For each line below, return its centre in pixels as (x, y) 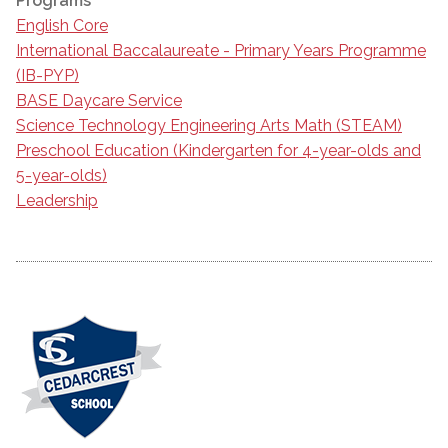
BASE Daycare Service (99, 100)
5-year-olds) (61, 175)
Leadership (57, 200)
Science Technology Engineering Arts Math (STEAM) (209, 125)
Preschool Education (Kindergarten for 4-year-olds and (218, 150)
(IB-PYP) (47, 75)
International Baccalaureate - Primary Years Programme (221, 50)
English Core (62, 25)
